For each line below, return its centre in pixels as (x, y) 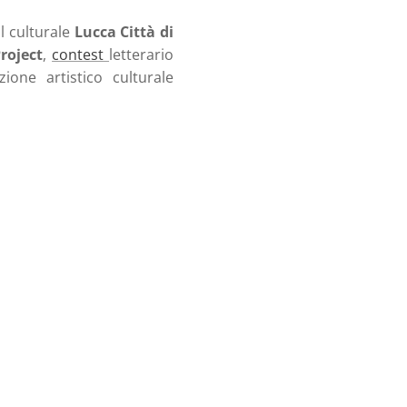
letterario (142, 55)
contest (81, 55)
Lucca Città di (124, 32)
